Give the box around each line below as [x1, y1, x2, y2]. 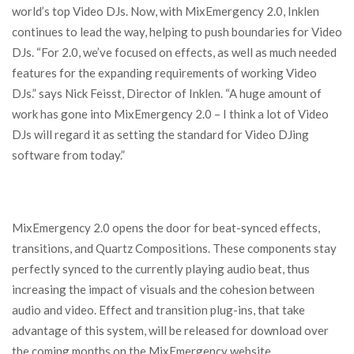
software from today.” [12, 148, 125, 162]
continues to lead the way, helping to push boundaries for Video [12, 24, 342, 39]
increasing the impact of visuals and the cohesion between [12, 282, 314, 296]
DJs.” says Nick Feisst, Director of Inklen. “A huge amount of [12, 86, 322, 100]
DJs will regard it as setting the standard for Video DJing [12, 127, 309, 141]
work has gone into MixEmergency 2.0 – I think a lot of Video [12, 107, 329, 121]
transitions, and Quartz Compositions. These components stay [12, 241, 337, 255]
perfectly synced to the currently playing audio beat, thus [12, 262, 310, 276]
